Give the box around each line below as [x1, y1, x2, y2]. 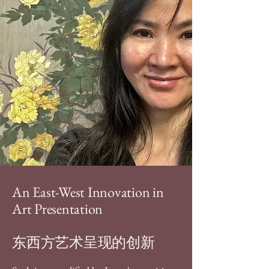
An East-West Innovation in [12, 183, 164, 201]
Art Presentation [12, 199, 103, 218]
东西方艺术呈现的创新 [12, 233, 155, 252]
